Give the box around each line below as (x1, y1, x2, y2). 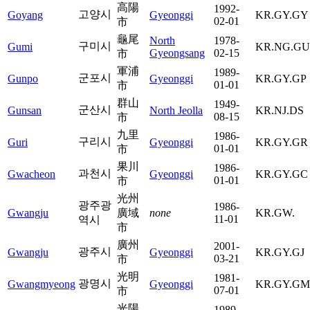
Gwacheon (8, 167, 55, 180)
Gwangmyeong (8, 277, 75, 290)
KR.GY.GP (255, 72, 307, 84)
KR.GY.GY (255, 8, 309, 21)
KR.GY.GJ (255, 246, 304, 258)
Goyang (8, 8, 43, 21)
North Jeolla (149, 104, 203, 116)
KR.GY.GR (255, 136, 308, 148)
